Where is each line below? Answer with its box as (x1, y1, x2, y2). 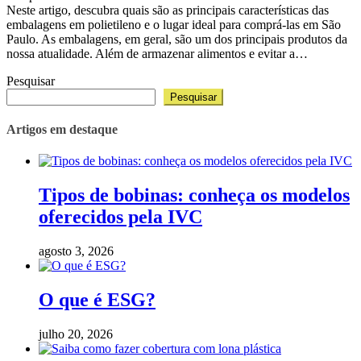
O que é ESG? (39, 288, 156, 310)
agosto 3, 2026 (39, 244, 114, 259)
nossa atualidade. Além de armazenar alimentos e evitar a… (6, 46, 308, 60)
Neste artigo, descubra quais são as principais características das (6, 2, 329, 17)
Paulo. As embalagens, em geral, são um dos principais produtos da (6, 31, 347, 46)
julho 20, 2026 (39, 326, 113, 341)
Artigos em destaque (6, 122, 118, 136)
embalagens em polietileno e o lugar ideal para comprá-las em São (6, 17, 341, 31)
